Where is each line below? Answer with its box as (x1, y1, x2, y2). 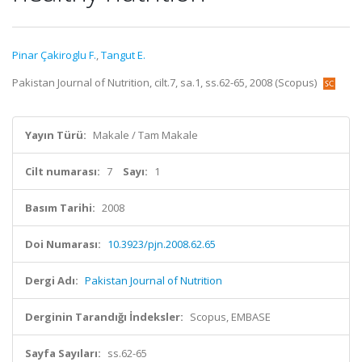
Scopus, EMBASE (190, 309, 271, 324)
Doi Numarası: (25, 237, 101, 251)
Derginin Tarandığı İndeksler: (25, 309, 183, 324)
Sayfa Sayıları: (25, 346, 101, 360)
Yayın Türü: (25, 128, 86, 142)
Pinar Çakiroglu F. (12, 48, 96, 62)
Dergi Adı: (25, 273, 78, 288)
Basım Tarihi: (25, 200, 95, 215)
